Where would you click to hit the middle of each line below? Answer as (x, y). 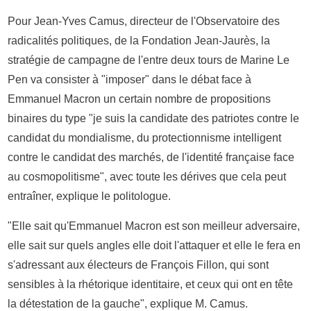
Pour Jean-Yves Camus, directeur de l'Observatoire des (144, 21)
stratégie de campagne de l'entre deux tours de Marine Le (149, 60)
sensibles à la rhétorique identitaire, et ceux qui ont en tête (151, 284)
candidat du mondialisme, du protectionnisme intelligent (145, 137)
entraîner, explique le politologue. (90, 196)
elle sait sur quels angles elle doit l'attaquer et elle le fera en (154, 245)
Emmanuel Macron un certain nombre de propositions (140, 99)
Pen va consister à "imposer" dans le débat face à (130, 79)
